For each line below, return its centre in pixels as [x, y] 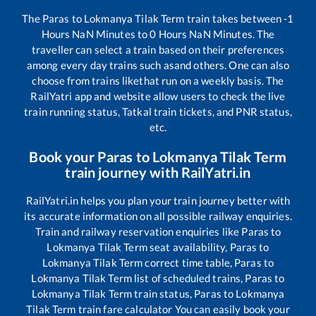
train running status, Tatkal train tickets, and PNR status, [158, 112]
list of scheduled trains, [188, 278]
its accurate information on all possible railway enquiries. [158, 216]
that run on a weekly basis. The [212, 81]
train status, [163, 294]
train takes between [234, 19]
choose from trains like [86, 81]
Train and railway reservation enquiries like [138, 232]
